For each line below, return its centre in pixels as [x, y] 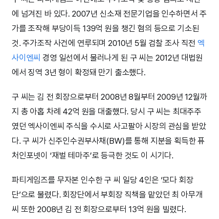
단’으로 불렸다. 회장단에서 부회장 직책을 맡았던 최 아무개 [107, 194]
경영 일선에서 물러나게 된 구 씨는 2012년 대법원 [122, 57]
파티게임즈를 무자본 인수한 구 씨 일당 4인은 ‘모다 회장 [103, 180]
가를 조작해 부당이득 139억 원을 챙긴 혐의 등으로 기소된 [106, 28]
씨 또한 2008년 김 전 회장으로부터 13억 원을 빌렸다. [99, 209]
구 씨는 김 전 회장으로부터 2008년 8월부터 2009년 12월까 [109, 97]
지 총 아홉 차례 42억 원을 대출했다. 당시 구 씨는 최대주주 [107, 111]
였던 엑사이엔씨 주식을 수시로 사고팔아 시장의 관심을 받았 [109, 126]
